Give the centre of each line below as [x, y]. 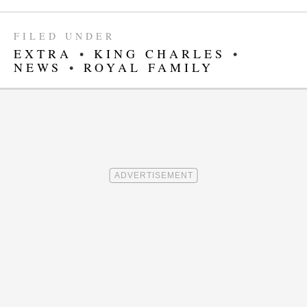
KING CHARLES [160, 54]
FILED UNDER [64, 36]
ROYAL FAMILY [149, 67]
